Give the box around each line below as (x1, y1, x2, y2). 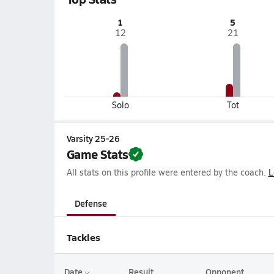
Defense (75, 197, 107, 209)
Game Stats (66, 146, 128, 163)
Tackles (66, 230, 100, 244)
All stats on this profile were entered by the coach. (66, 166, 266, 178)
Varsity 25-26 (66, 132, 120, 144)
